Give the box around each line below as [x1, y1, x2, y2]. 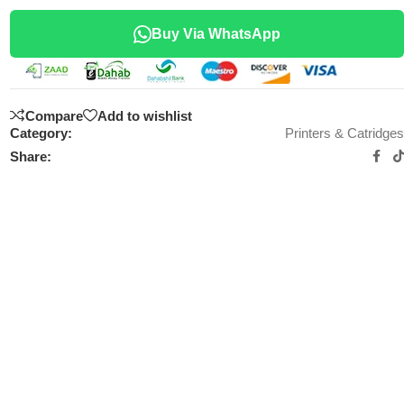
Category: [10, 125, 73, 142]
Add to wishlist [97, 107, 193, 124]
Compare [25, 107, 84, 124]
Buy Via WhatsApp [151, 26, 281, 41]
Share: [10, 148, 52, 164]
